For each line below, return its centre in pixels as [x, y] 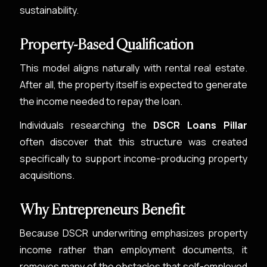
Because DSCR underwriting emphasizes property [133, 233]
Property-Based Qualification [107, 44]
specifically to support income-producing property [133, 159]
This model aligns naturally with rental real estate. [133, 68]
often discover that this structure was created [133, 142]
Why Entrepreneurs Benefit [103, 209]
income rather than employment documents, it [133, 250]
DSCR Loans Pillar [200, 125]
